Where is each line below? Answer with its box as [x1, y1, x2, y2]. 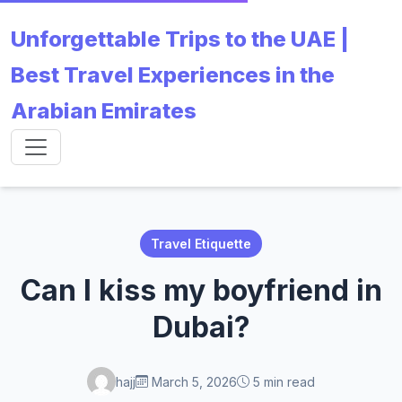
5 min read [249, 373, 315, 389]
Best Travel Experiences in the [11, 62, 335, 88]
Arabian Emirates [11, 98, 197, 124]
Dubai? [152, 310, 250, 345]
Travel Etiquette [151, 236, 251, 251]
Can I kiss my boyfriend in [20, 273, 382, 308]
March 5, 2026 [148, 373, 237, 389]
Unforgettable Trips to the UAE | [11, 26, 349, 52]
